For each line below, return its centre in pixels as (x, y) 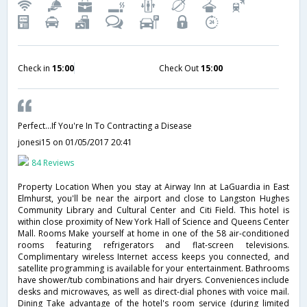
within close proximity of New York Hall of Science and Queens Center (153, 222)
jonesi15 (35, 143)
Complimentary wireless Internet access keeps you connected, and (153, 257)
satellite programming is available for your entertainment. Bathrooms (153, 269)
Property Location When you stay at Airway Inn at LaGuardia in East (153, 187)
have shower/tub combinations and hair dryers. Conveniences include (153, 280)
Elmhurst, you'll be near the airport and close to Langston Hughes (153, 199)
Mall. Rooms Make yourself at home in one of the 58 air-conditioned (153, 234)
